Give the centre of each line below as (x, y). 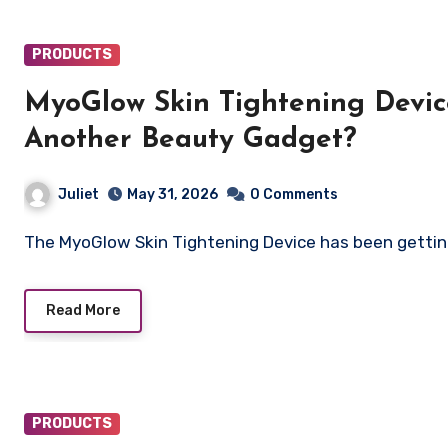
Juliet (78, 194)
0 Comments (294, 195)
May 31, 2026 (172, 195)
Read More (83, 311)
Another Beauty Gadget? (190, 139)
